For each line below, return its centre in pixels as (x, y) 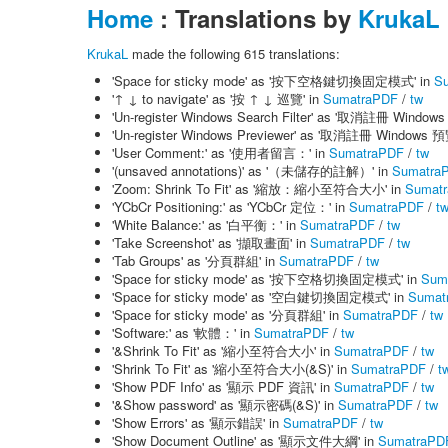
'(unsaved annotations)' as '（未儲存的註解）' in (252, 170)
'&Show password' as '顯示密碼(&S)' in (225, 404)
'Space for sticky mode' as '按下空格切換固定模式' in (266, 278)
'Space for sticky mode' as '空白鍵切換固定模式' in (260, 296)
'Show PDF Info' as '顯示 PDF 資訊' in (223, 386)
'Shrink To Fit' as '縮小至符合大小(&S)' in (231, 368)
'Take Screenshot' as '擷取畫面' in (211, 242)
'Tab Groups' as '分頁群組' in (195, 260)
